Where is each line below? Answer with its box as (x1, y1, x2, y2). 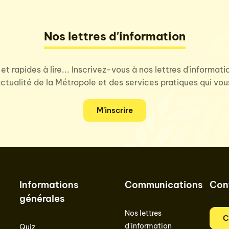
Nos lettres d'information (43, 29, 186, 43)
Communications (124, 179, 202, 191)
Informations (19, 179, 78, 191)
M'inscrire (96, 105, 133, 115)
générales (19, 193, 64, 204)
